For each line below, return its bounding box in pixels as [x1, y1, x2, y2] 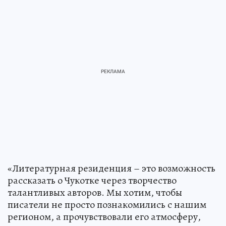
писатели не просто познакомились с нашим [8, 198, 206, 212]
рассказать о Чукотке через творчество [8, 174, 177, 188]
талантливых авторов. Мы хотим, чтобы [8, 186, 182, 200]
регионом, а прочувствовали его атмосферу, [8, 210, 201, 224]
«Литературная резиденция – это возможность [8, 161, 215, 176]
